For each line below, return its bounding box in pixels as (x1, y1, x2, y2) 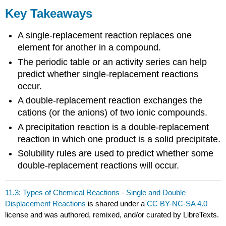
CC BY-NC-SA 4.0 (147, 199, 208, 208)
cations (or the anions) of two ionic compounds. (18, 107, 208, 118)
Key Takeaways (5, 6, 93, 20)
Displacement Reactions (5, 199, 86, 208)
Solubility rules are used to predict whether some (18, 148, 214, 159)
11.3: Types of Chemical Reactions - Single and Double (5, 188, 186, 197)
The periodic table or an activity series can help (18, 56, 207, 67)
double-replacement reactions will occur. (18, 160, 180, 171)
